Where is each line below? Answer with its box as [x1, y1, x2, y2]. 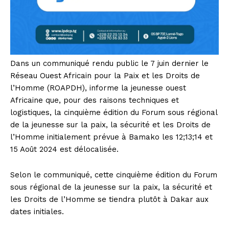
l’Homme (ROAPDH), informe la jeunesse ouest [10, 83, 186, 93]
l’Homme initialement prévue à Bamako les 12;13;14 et [10, 132, 213, 142]
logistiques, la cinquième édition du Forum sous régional [10, 108, 217, 118]
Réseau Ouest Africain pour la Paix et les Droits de [10, 71, 200, 81]
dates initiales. [10, 207, 64, 217]
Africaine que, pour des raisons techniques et [10, 96, 179, 105]
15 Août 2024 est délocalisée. [10, 145, 119, 154]
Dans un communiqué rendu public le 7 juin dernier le [10, 59, 209, 68]
